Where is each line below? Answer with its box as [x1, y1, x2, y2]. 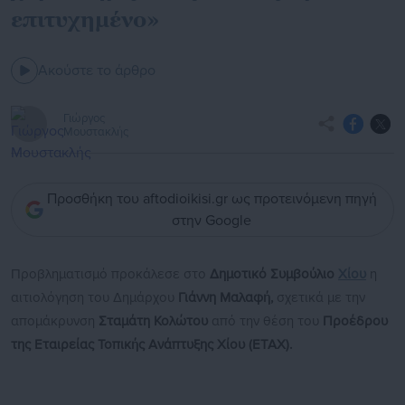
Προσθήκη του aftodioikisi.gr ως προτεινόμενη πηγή [46, 190, 377, 209]
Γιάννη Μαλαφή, [178, 289, 277, 306]
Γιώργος [63, 111, 105, 127]
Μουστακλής [63, 125, 128, 140]
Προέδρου [323, 313, 388, 330]
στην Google [172, 212, 251, 231]
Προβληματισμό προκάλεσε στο [11, 266, 210, 283]
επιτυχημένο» [11, 6, 160, 33]
